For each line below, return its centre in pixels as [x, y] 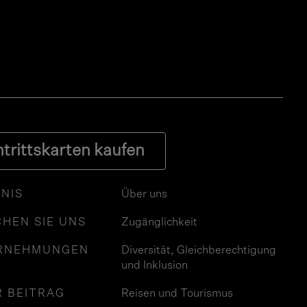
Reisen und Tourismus [177, 294]
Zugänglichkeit [160, 223]
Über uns [145, 195]
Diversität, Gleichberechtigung [199, 251]
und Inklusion [155, 266]
